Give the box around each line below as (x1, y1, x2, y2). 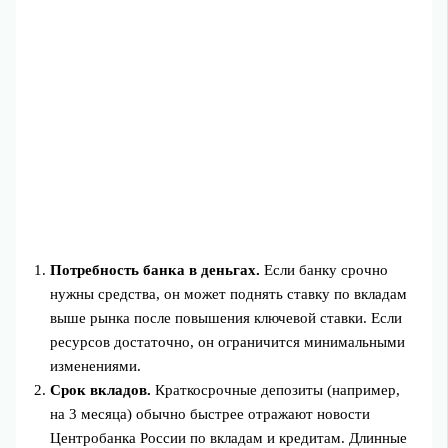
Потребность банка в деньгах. (50, 262, 261, 279)
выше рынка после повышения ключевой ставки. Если (50, 310, 403, 327)
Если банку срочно (260, 262, 389, 279)
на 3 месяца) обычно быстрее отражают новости (50, 406, 371, 423)
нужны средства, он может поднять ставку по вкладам (50, 286, 408, 303)
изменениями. (50, 358, 142, 375)
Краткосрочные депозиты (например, (151, 382, 401, 399)
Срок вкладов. (50, 382, 152, 399)
